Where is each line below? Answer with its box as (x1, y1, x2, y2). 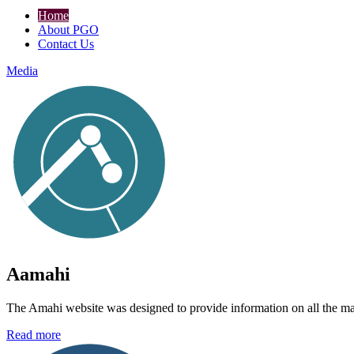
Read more (6, 327, 61, 341)
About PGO (38, 23, 99, 37)
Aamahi (6, 264, 70, 285)
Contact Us (38, 37, 94, 51)
